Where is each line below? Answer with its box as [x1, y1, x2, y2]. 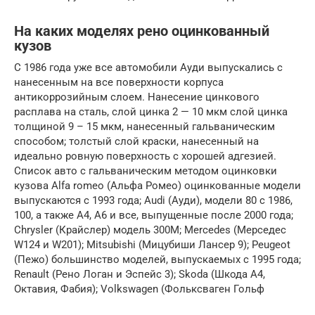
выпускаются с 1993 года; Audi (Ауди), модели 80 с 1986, [14, 194, 292, 207]
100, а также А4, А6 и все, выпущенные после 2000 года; [14, 209, 293, 222]
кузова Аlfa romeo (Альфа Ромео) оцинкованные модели [14, 179, 301, 193]
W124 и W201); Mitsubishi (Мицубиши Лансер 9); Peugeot [14, 238, 290, 252]
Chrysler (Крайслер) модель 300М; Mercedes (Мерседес [14, 224, 286, 237]
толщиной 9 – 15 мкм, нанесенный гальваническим [14, 120, 275, 134]
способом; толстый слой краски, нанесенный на [14, 135, 259, 148]
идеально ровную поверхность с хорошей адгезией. [14, 150, 276, 163]
